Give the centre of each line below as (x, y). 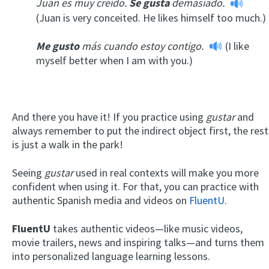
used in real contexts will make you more (166, 173)
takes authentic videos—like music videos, (147, 229)
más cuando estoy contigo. (143, 46)
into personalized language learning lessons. (111, 256)
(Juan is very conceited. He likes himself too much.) (151, 17)
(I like (237, 46)
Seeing (28, 173)
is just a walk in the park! (68, 145)
